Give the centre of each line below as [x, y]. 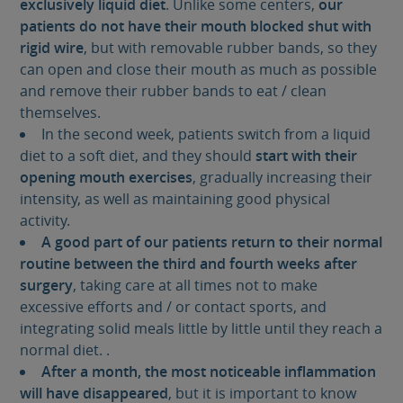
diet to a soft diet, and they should [138, 155]
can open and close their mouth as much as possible [199, 69]
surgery [47, 285]
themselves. [61, 112]
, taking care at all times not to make [196, 285]
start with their [307, 155]
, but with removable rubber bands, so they [231, 47]
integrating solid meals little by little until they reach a [201, 328]
